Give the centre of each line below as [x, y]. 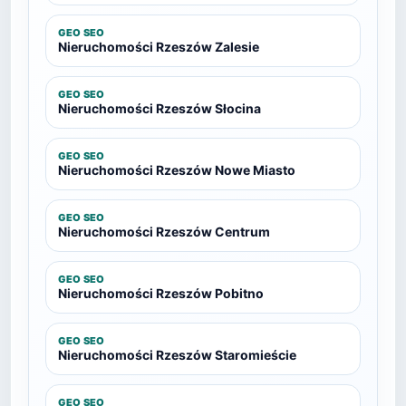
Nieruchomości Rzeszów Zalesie [159, 47]
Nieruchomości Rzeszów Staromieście [177, 355]
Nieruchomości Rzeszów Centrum [164, 232]
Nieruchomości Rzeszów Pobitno [161, 293]
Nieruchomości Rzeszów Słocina [159, 108]
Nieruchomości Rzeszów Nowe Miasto [177, 170]
